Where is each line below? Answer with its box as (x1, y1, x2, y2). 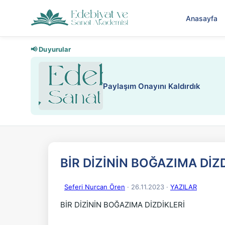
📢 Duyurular (31, 45, 71, 53)
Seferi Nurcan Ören (64, 183, 125, 191)
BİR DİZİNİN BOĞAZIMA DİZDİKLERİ (60, 200, 185, 209)
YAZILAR (170, 183, 197, 191)
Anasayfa (185, 14, 217, 23)
